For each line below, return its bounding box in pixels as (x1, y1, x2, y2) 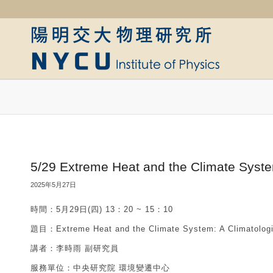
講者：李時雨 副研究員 (30, 244, 119, 253)
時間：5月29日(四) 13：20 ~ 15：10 (30, 205, 173, 214)
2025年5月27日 (30, 181, 76, 188)
